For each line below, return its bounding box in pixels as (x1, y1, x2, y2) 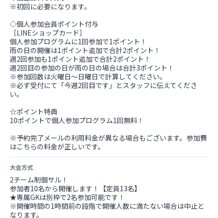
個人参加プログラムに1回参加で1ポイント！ (10, 36, 147, 46)
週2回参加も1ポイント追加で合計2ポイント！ (10, 54, 151, 64)
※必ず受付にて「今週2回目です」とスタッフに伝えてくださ (10, 80, 197, 90)
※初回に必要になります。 (10, 1, 91, 11)
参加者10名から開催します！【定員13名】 (10, 183, 141, 193)
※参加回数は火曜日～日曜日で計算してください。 (10, 72, 166, 81)
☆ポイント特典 (10, 107, 57, 116)
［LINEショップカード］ (10, 28, 86, 37)
